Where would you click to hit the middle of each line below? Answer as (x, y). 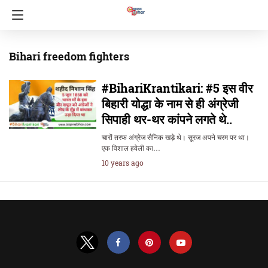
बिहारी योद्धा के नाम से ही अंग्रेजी (170, 103)
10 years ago (122, 163)
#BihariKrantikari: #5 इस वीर (177, 88)
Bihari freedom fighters (69, 56)
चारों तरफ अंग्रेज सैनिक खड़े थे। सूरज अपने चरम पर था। (175, 137)
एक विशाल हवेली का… (131, 148)
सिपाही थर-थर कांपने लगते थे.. (167, 119)
